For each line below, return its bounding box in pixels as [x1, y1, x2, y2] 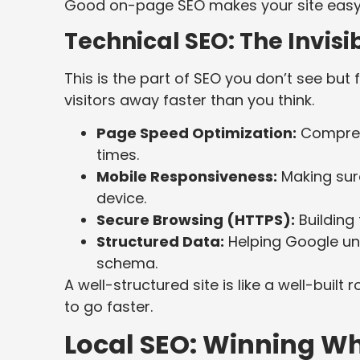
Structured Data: [96, 231, 224, 252]
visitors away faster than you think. [64, 89, 314, 110]
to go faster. [64, 297, 153, 317]
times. [96, 145, 139, 166]
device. [96, 188, 146, 209]
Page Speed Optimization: [96, 123, 297, 144]
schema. [96, 253, 157, 274]
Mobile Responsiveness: [96, 166, 277, 187]
